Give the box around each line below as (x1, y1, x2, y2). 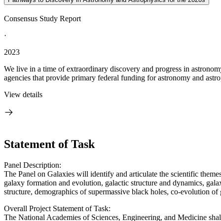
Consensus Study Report (4, 14, 81, 23)
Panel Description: (4, 160, 61, 169)
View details (4, 90, 42, 99)
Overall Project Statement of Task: (4, 204, 110, 213)
